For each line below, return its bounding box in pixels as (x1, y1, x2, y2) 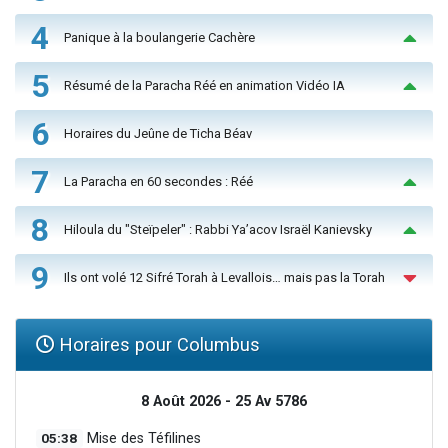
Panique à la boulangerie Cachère (64, 30, 255, 46)
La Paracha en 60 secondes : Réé (64, 174, 253, 190)
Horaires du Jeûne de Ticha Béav (64, 126, 252, 142)
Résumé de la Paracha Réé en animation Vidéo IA (64, 78, 345, 94)
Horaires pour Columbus (54, 333, 260, 355)
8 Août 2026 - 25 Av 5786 (141, 392, 307, 410)
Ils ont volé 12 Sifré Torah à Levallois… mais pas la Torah (64, 270, 385, 286)
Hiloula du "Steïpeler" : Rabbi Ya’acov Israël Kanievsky (64, 222, 372, 238)
